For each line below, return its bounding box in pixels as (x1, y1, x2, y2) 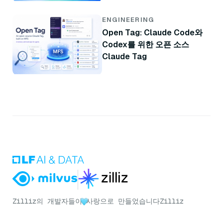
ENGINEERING (102, 15, 154, 24)
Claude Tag (102, 51, 147, 62)
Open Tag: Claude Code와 (102, 27, 203, 38)
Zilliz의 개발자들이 (12, 197, 82, 206)
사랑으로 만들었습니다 (86, 197, 160, 206)
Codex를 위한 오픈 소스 (102, 39, 189, 50)
